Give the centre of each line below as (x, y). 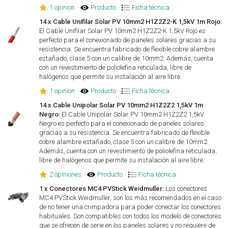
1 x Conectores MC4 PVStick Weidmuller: (102, 189)
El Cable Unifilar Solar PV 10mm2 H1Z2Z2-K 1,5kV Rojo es (123, 31)
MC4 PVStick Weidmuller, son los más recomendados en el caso (131, 198)
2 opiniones (66, 175)
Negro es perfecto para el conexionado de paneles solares (122, 124)
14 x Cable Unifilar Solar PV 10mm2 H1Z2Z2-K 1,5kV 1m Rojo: (131, 22)
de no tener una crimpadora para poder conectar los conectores (130, 207)
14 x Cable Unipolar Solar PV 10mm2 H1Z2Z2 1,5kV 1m (121, 105)
